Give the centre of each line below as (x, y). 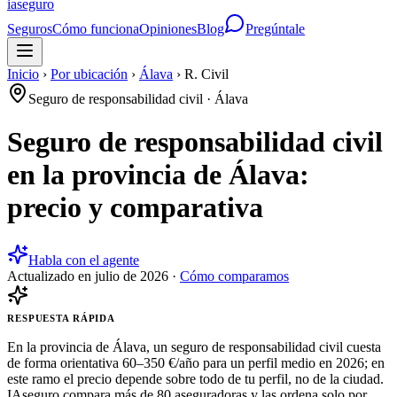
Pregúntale (275, 29)
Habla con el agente (84, 260)
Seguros (30, 29)
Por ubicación (89, 74)
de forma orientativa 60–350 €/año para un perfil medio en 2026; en (196, 362)
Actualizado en (51, 276)
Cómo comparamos (234, 276)
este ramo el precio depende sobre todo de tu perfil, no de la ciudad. (195, 378)
